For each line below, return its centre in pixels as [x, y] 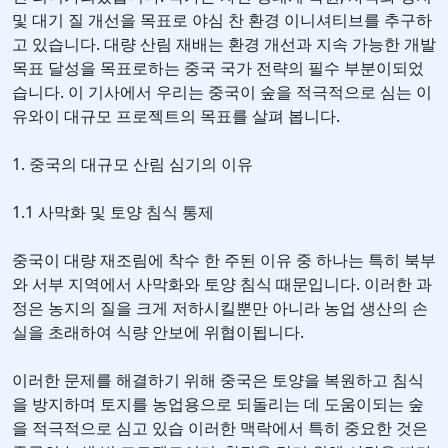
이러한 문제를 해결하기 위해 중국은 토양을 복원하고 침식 [218, 380]
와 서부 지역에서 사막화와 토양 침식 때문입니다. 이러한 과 [222, 284]
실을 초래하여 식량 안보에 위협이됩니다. [158, 332]
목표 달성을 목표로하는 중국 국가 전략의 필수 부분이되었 [218, 68]
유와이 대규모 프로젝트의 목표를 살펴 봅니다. [176, 116]
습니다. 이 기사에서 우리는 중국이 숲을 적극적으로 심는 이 [222, 92]
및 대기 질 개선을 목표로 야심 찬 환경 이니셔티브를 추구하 [222, 20]
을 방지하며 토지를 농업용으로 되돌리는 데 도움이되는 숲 [218, 404]
